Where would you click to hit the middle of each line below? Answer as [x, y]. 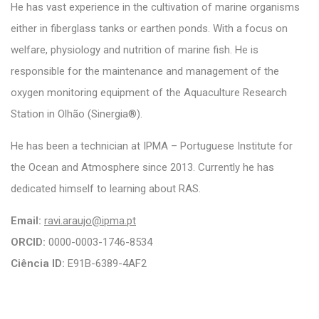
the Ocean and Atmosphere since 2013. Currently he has [142, 167]
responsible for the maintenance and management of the [145, 71]
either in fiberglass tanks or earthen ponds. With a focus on [149, 28]
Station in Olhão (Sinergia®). [77, 114]
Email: [26, 220]
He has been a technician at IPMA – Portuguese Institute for [152, 146]
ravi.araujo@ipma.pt [90, 220]
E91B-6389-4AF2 [106, 263]
